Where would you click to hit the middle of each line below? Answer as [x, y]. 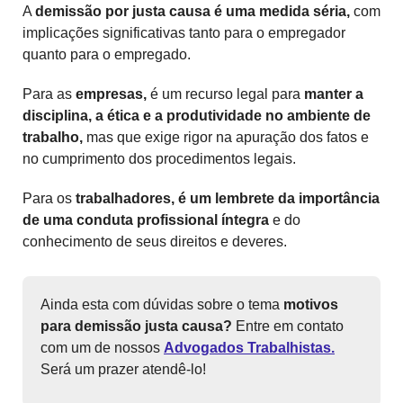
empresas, [113, 94]
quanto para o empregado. [107, 55]
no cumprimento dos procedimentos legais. [159, 159]
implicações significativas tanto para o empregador [184, 33]
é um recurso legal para [227, 94]
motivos [311, 305]
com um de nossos [102, 348]
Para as [49, 94]
